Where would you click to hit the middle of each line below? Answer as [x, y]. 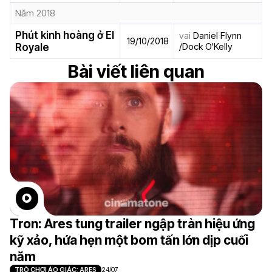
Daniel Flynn [216, 36]
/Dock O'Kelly [206, 46]
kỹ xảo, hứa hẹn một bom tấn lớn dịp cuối [129, 240]
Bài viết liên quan [136, 71]
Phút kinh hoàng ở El [65, 35]
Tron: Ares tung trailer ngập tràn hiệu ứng [132, 224]
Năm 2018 [35, 13]
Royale [32, 47]
